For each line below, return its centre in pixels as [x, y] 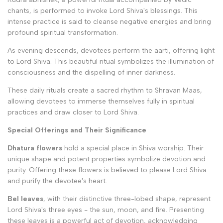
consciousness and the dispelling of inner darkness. [91, 73]
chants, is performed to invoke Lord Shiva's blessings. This [103, 11]
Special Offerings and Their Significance [77, 130]
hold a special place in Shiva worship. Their [133, 148]
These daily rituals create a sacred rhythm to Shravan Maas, [105, 91]
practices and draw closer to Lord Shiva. [73, 112]
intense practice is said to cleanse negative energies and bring [109, 22]
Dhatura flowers [35, 148]
